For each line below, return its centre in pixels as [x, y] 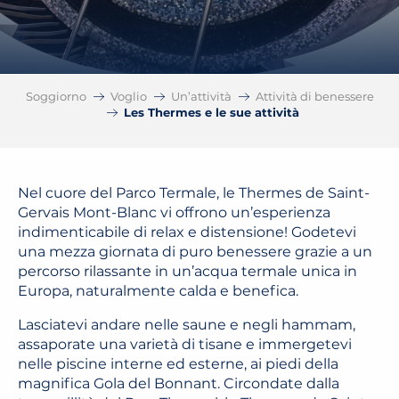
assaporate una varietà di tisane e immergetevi [185, 344]
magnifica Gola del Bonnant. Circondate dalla [179, 383]
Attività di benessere [314, 96]
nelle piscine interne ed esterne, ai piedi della [178, 364]
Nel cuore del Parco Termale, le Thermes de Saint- [194, 193]
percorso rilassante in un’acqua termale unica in [187, 271]
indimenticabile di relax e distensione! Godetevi [187, 232]
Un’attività [201, 96]
